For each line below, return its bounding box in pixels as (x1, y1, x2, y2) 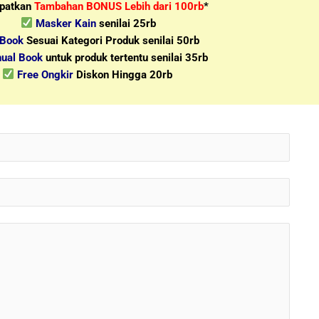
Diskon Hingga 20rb (73, 68, 172, 81)
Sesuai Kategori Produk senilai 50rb (23, 33, 200, 47)
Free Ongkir (16, 68, 73, 81)
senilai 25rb (96, 16, 157, 30)
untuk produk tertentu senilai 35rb (43, 51, 209, 64)
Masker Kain (36, 16, 97, 30)
